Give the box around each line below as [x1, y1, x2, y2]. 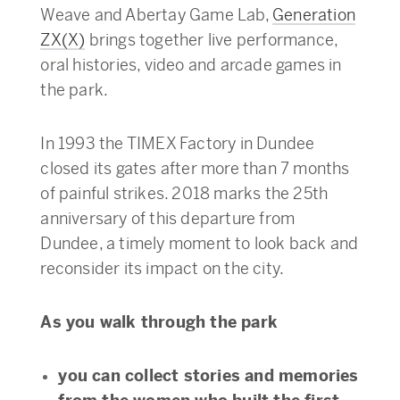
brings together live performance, [85, 29, 338, 51]
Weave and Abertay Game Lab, [40, 4, 272, 26]
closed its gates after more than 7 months [40, 158, 350, 179]
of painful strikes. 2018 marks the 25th [40, 183, 329, 204]
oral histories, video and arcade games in [40, 54, 342, 76]
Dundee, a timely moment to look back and [40, 233, 359, 254]
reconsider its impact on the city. [40, 258, 285, 279]
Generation [271, 4, 355, 26]
